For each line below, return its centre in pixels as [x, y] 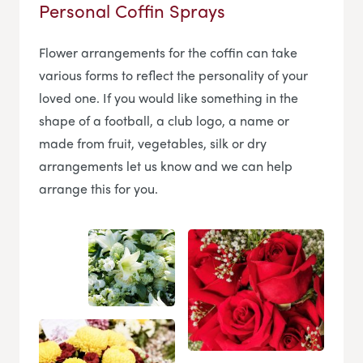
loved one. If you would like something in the [169, 97]
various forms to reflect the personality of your [173, 75]
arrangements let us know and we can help [166, 165]
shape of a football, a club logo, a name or [164, 120]
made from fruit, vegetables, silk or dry [153, 143]
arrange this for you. [98, 188]
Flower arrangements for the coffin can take [168, 52]
